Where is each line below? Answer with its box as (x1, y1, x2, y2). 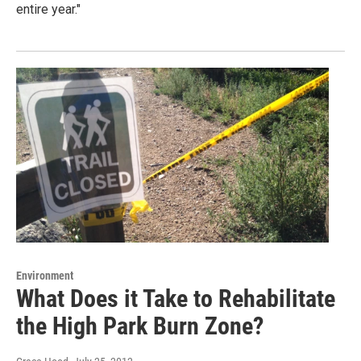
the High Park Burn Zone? (16, 311, 263, 340)
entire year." (16, 2, 81, 18)
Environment (16, 268, 73, 282)
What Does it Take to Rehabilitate (16, 284, 335, 313)
